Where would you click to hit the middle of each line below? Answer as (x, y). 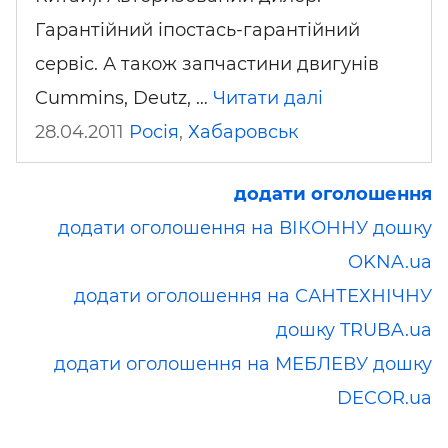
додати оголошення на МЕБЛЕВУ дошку (243, 363)
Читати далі (268, 97)
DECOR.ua (384, 397)
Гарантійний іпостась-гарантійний (197, 29)
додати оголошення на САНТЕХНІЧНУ (253, 295)
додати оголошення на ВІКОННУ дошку (245, 227)
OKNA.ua (390, 261)
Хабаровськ (243, 131)
